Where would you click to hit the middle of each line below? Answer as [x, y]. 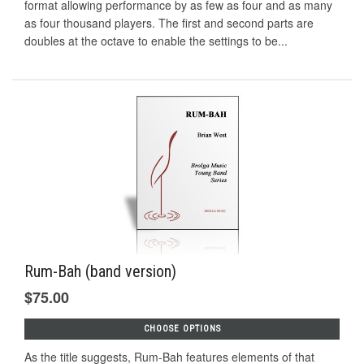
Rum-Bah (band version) [100, 272]
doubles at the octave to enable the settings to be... [156, 40]
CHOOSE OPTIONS [182, 329]
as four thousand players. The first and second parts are [169, 22]
